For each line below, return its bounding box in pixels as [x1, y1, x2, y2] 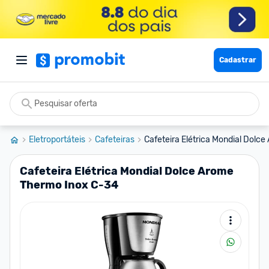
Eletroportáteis [29, 134, 85, 145]
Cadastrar [219, 56, 256, 64]
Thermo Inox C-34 [20, 178, 118, 192]
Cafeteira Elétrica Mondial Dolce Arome [20, 165, 234, 178]
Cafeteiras [95, 134, 134, 145]
